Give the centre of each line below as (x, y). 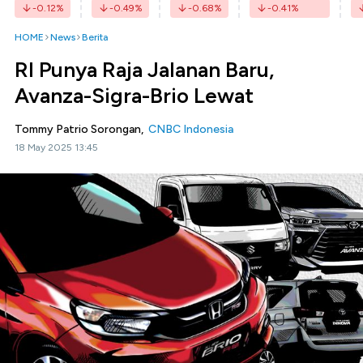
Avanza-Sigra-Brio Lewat (134, 96)
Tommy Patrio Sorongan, (81, 129)
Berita (95, 37)
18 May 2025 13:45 (56, 147)
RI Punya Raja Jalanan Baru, (144, 70)
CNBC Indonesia (191, 129)
